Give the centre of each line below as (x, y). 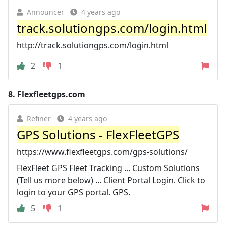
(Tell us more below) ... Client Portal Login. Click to (111, 180)
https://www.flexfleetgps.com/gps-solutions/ (102, 152)
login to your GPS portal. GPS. (73, 192)
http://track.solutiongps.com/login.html (93, 45)
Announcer (45, 12)
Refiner (39, 118)
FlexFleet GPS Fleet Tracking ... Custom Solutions (108, 168)
